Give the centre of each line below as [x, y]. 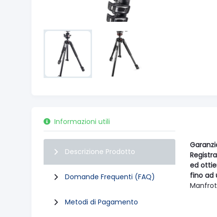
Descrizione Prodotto [100, 152]
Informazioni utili [82, 122]
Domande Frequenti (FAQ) [110, 177]
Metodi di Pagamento [101, 202]
